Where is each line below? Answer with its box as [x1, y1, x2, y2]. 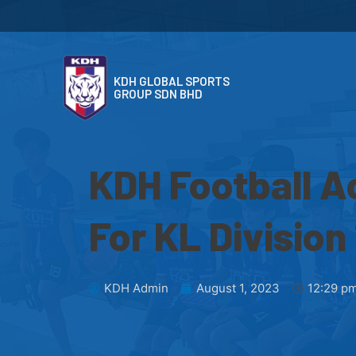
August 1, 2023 [196, 281, 280, 296]
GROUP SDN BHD [113, 86, 203, 101]
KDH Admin [104, 281, 168, 296]
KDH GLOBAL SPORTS [113, 73, 230, 88]
